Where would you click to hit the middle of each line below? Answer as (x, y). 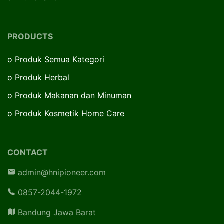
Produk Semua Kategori (60, 60)
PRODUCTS (30, 37)
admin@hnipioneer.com (61, 173)
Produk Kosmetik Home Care (70, 114)
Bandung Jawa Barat (56, 213)
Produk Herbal (42, 78)
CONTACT (28, 153)
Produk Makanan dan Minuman (73, 96)
